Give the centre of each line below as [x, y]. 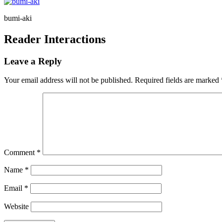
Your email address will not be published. [68, 80]
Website [16, 207]
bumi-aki [18, 18]
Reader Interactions [55, 39]
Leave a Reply [33, 61]
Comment [20, 153]
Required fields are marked [178, 80]
